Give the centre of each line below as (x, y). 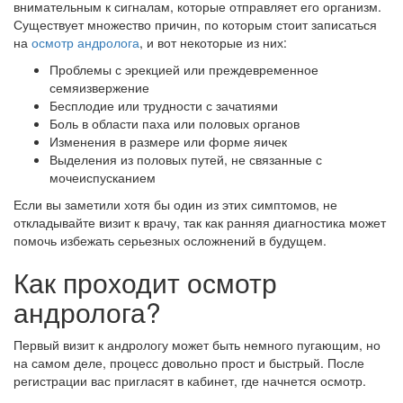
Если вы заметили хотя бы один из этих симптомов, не (175, 204)
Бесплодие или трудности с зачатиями (164, 105)
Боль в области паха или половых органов (175, 123)
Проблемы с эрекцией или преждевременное (184, 69)
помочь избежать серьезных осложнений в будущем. (170, 240)
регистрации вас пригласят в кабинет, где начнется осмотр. (190, 381)
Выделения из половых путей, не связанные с (186, 159)
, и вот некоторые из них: (213, 42)
